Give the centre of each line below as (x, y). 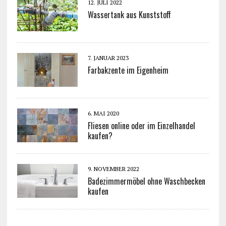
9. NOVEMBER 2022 (113, 169)
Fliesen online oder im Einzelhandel (141, 126)
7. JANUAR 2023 (108, 58)
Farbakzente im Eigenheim (128, 70)
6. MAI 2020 (103, 114)
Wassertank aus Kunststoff (129, 15)
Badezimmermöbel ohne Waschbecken (146, 181)
